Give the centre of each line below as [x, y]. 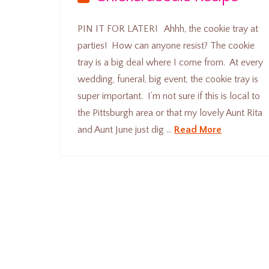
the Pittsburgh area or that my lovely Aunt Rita [170, 113]
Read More [198, 130]
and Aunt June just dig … [126, 130]
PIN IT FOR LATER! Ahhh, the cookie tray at [168, 29]
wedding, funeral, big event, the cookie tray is [168, 80]
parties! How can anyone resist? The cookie [166, 46]
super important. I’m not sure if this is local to [169, 96]
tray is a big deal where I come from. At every [171, 63]
